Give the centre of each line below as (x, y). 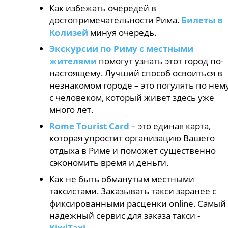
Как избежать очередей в (103, 8)
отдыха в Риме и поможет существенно (133, 150)
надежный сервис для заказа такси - (125, 215)
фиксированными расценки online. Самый (138, 203)
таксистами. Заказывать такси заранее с (133, 191)
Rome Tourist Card (90, 126)
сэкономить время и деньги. (109, 162)
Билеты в (202, 20)
